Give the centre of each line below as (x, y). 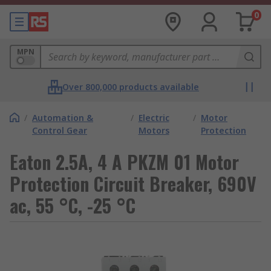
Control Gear (60, 130)
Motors (154, 130)
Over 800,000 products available (131, 87)
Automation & (63, 118)
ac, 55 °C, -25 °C (73, 205)
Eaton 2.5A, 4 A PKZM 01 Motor (124, 162)
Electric (154, 118)
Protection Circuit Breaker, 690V (133, 184)
